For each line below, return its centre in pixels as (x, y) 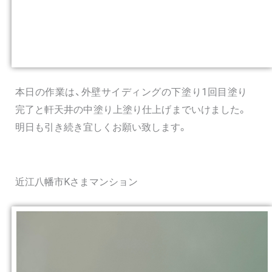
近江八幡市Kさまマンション (76, 182)
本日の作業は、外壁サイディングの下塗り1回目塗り (131, 92)
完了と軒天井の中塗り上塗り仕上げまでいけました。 (131, 110)
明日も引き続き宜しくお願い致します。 (101, 127)
